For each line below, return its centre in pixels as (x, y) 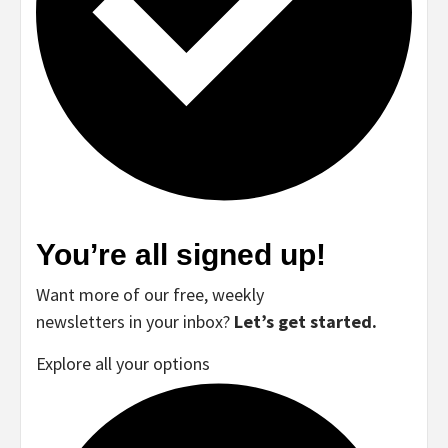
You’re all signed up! (181, 254)
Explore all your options (123, 363)
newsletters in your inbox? (133, 321)
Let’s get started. (305, 321)
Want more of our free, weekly (150, 294)
